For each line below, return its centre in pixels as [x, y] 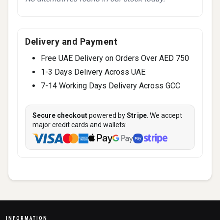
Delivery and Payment [71, 41]
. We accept [165, 115]
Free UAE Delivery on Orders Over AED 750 [115, 58]
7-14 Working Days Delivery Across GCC [110, 86]
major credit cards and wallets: [80, 125]
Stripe [137, 115]
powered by [107, 115]
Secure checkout [60, 115]
